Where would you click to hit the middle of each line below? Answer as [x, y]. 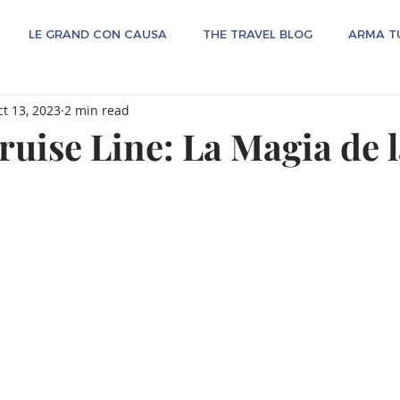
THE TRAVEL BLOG [258, 34]
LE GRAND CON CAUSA [98, 34]
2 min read [97, 110]
